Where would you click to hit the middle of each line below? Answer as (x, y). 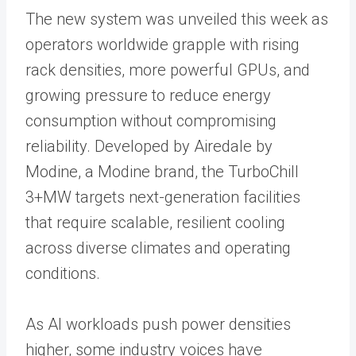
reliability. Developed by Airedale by (149, 146)
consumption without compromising (151, 120)
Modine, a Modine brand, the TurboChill (162, 171)
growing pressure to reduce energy (148, 95)
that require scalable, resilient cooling (155, 222)
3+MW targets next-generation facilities (163, 197)
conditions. (63, 273)
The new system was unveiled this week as (177, 19)
